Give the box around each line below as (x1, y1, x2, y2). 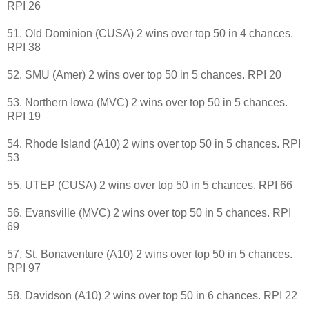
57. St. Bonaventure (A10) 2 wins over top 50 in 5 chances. (7, 248, 292, 260)
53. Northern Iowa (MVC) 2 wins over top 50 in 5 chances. (7, 96, 288, 108)
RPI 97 (7, 261, 41, 274)
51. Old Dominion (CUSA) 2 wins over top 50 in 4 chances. (7, 27, 293, 39)
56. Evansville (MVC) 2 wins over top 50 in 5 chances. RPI (7, 206, 291, 219)
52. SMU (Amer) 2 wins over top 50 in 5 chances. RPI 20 (7, 68, 281, 81)
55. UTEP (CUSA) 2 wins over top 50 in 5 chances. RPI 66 (7, 179, 292, 191)
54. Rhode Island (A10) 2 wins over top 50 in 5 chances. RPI (7, 137, 301, 150)
